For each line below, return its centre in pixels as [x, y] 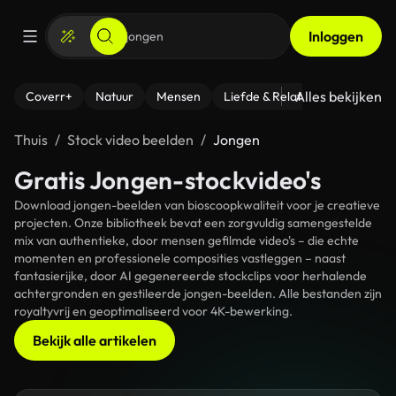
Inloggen [336, 36]
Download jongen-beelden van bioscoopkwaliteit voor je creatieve [197, 205]
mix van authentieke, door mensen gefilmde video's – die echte [187, 240]
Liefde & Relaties [270, 96]
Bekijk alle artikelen [95, 340]
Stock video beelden [130, 140]
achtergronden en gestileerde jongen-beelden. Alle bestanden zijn [198, 293]
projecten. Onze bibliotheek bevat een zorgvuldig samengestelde [193, 223]
